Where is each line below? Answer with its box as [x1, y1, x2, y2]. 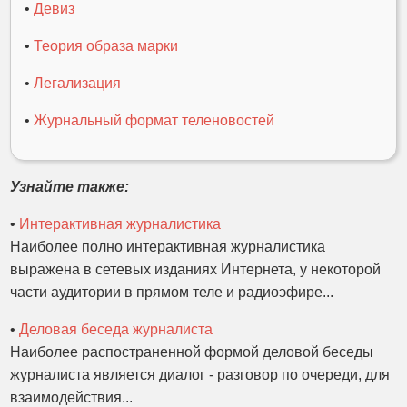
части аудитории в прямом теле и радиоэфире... [10, 284, 334, 300]
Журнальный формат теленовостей [34, 113, 275, 128]
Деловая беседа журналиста [19, 322, 213, 337]
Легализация [34, 75, 122, 91]
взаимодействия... [10, 390, 134, 405]
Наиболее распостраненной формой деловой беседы [10, 344, 374, 360]
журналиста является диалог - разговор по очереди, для [10, 367, 391, 382]
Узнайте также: [10, 179, 130, 194]
